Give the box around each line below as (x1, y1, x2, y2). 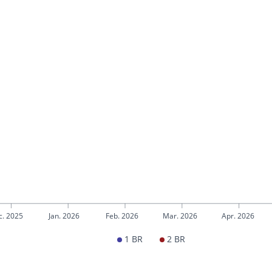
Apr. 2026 (222, 211, 255, 222)
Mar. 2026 (163, 211, 198, 222)
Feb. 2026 (106, 211, 139, 222)
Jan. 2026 (49, 211, 80, 222)
